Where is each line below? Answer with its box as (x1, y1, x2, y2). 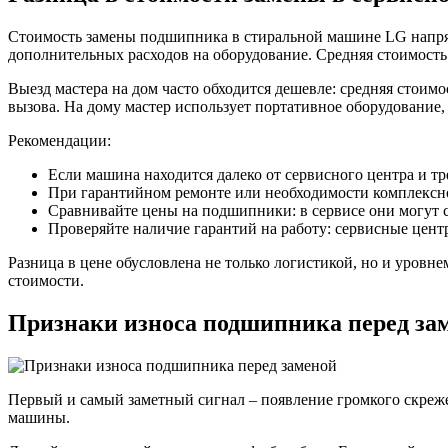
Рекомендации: (8, 131, 111, 149)
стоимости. (8, 271, 84, 289)
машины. (8, 408, 70, 426)
